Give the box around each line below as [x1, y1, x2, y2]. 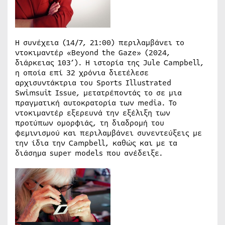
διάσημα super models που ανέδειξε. [15, 147, 163, 159]
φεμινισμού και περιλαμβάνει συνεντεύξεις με [15, 127, 202, 139]
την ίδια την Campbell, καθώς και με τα [15, 137, 177, 149]
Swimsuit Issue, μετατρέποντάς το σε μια [15, 87, 182, 98]
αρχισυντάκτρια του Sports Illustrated [15, 77, 171, 88]
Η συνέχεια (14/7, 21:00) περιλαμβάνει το [15, 37, 184, 48]
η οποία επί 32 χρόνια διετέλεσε [15, 67, 149, 78]
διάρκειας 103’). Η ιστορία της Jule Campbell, [15, 57, 204, 68]
